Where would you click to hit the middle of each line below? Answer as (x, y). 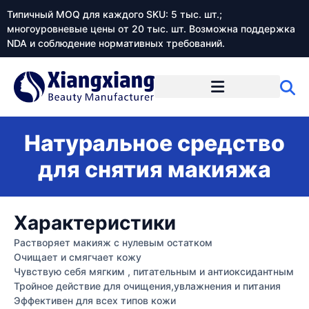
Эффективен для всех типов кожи (95, 300)
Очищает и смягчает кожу (78, 257)
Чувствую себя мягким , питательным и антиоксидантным (154, 271)
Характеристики (95, 222)
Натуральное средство (154, 143)
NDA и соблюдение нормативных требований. (116, 43)
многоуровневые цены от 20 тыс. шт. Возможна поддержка (151, 29)
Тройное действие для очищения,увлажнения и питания (147, 286)
